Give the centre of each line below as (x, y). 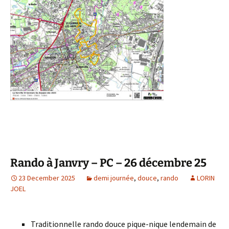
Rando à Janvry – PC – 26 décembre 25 (108, 163)
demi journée (114, 178)
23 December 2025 (47, 178)
